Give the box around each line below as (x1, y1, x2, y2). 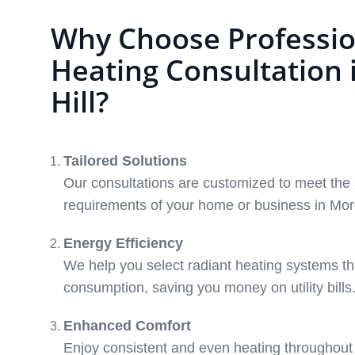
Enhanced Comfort (63, 318, 191, 334)
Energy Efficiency (63, 235, 183, 251)
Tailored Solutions (63, 153, 187, 169)
